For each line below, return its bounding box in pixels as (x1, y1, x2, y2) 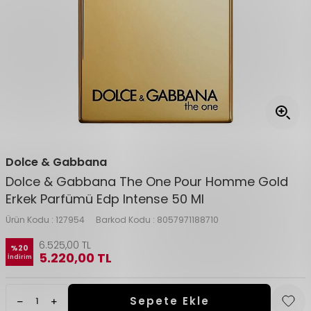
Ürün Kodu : (6, 214, 56, 226)
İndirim (7, 253, 32, 261)
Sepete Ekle (129, 294, 210, 308)
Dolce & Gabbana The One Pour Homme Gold (6, 173, 288, 190)
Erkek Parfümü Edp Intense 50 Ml (6, 190, 204, 208)
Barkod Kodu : (96, 214, 157, 226)
